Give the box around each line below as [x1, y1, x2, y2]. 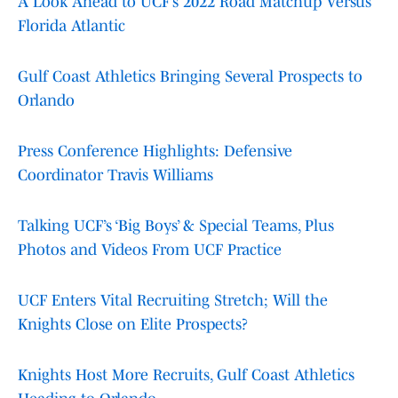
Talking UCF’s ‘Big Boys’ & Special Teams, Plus [18, 217, 334, 235]
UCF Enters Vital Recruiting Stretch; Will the [18, 291, 328, 310]
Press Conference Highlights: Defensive [18, 142, 292, 161]
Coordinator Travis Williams [18, 166, 213, 185]
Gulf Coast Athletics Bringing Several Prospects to [18, 68, 362, 86]
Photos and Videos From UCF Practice [18, 241, 282, 259]
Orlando [18, 92, 75, 110]
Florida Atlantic [18, 17, 125, 36]
